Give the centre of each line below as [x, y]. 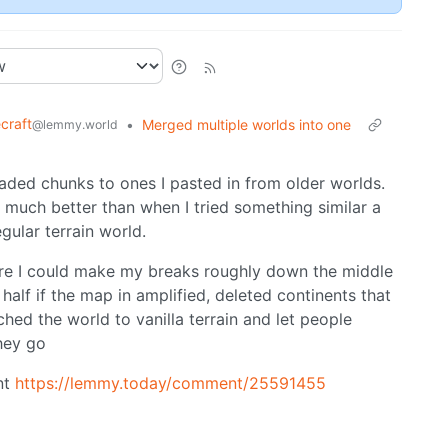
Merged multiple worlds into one [246, 125]
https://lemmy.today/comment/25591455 [170, 383]
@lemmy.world [74, 125]
